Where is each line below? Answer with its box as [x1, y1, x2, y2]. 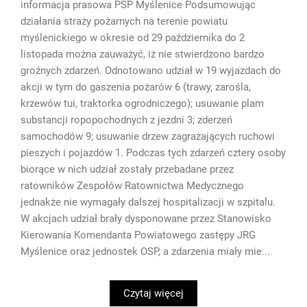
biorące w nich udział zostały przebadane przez [21, 162, 234, 175]
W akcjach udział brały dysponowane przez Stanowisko [21, 212, 271, 225]
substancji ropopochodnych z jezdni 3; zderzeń [21, 113, 232, 126]
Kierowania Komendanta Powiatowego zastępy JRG [21, 228, 256, 241]
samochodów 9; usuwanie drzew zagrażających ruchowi [21, 130, 275, 143]
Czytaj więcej [123, 286, 184, 299]
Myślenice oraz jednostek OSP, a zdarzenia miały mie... [21, 245, 270, 258]
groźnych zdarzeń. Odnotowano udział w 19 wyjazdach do [21, 64, 281, 77]
